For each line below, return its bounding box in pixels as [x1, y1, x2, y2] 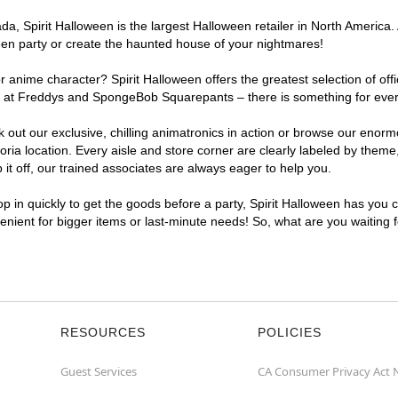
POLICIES [258, 325, 322, 339]
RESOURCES [60, 325, 146, 339]
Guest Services [60, 363, 137, 379]
